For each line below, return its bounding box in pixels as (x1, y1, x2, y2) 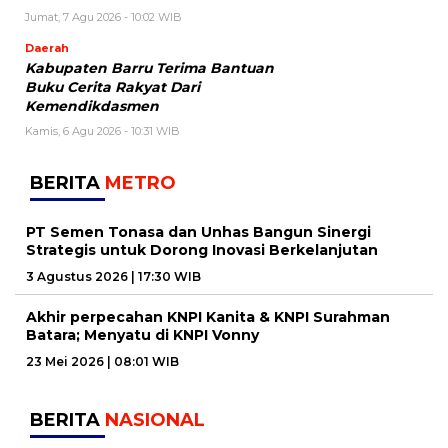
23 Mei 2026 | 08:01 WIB (26, 353, 179, 369)
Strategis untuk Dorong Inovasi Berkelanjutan (26, 240, 378, 259)
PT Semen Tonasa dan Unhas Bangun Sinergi (26, 222, 371, 241)
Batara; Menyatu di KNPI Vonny (26, 325, 259, 344)
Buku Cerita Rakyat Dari (25, 78, 200, 95)
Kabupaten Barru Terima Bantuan (25, 59, 274, 76)
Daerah (25, 40, 69, 55)
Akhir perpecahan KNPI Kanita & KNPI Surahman (26, 307, 390, 326)
